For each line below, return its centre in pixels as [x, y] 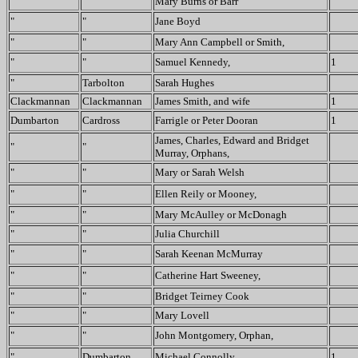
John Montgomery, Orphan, [214, 335]
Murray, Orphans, [192, 153]
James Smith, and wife [203, 101]
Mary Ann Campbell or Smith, [220, 42]
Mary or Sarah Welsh [200, 172]
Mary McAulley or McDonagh [221, 215]
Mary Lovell [182, 315]
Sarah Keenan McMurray [209, 254]
